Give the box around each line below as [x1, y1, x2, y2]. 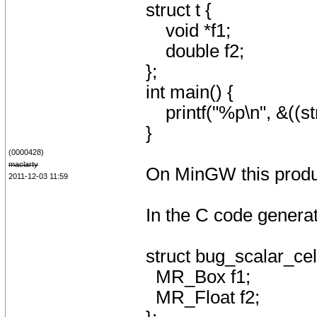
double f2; [146, 41, 244, 61]
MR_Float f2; [146, 287, 260, 307]
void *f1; [146, 21, 231, 40]
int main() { [146, 82, 234, 102]
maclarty [8, 160, 38, 168]
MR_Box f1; [146, 267, 250, 287]
